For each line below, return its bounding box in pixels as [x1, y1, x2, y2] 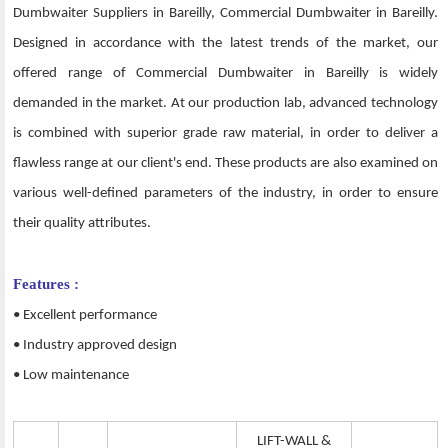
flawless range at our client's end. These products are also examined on [13, 156, 438, 172]
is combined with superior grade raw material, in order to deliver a [13, 126, 438, 142]
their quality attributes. [13, 216, 151, 232]
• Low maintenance [13, 368, 129, 384]
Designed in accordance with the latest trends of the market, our [13, 36, 438, 52]
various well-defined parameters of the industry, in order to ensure [13, 186, 438, 202]
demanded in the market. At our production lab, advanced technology [13, 96, 438, 112]
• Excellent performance [13, 308, 157, 324]
